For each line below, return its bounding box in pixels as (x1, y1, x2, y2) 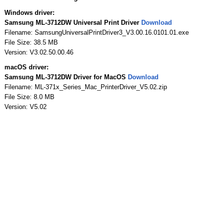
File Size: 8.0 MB (4, 93, 55, 101)
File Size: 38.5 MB (4, 38, 58, 46)
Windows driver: (4, 8, 55, 16)
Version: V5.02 (4, 103, 47, 111)
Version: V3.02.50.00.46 (4, 48, 73, 56)
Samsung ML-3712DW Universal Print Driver (4, 18, 141, 26)
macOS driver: (4, 63, 49, 71)
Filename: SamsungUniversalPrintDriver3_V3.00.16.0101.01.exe (4, 28, 189, 36)
